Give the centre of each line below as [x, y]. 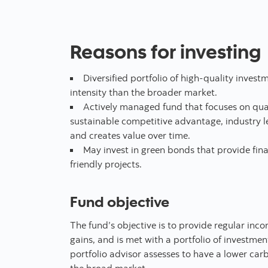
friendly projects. [106, 164]
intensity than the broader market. [144, 92]
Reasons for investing [165, 51]
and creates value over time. [130, 135]
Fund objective [120, 201]
